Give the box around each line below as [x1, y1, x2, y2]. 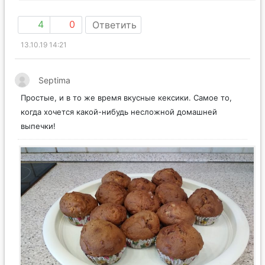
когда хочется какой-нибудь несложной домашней [21, 107, 217, 117]
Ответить [92, 19, 137, 31]
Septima [38, 75, 70, 86]
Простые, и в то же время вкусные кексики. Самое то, [21, 93, 232, 103]
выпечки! [21, 121, 56, 131]
